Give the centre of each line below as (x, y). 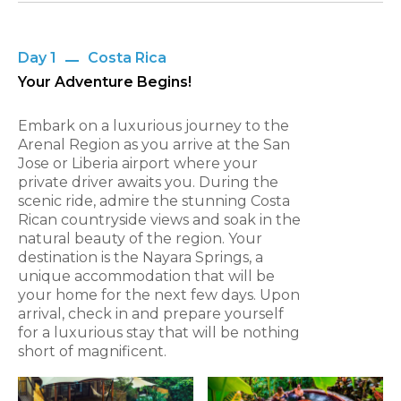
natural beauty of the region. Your (140, 239)
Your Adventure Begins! (105, 82)
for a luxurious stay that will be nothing (159, 333)
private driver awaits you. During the (148, 183)
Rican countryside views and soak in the (159, 220)
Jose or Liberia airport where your (138, 164)
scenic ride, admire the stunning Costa (154, 201)
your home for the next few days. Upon (159, 295)
